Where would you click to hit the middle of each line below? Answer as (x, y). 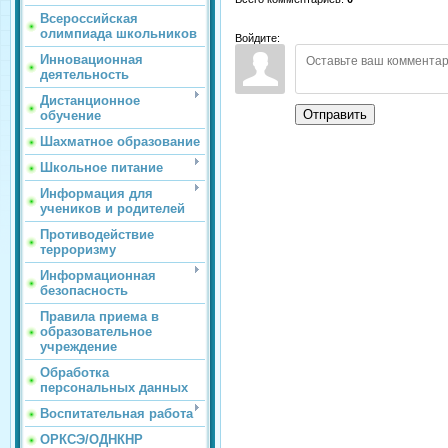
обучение (70, 115)
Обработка (74, 372)
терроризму (78, 249)
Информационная (98, 275)
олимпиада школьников (118, 33)
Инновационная (91, 59)
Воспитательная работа (116, 413)
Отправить (335, 114)
